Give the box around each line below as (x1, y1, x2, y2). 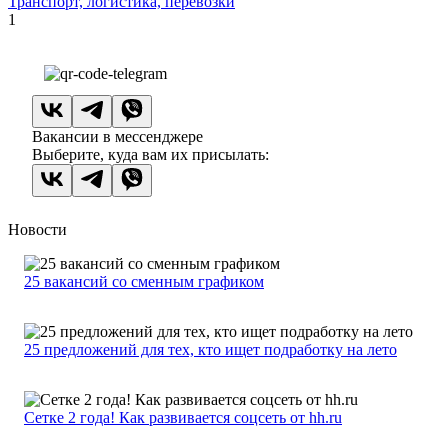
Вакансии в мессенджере (32, 128, 203, 146)
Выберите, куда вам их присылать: (32, 146, 269, 164)
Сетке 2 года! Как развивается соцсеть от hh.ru (24, 409, 342, 427)
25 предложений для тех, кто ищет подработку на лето (24, 341, 397, 359)
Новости (8, 221, 67, 239)
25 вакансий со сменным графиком (24, 273, 264, 291)
